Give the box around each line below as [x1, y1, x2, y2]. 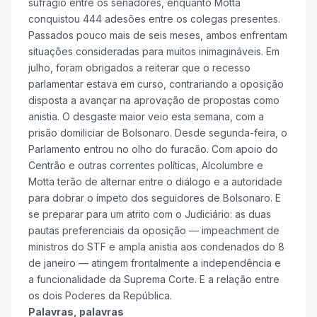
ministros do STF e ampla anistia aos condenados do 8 [28, 240, 284, 253]
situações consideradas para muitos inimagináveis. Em [28, 45, 279, 57]
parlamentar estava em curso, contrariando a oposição [28, 77, 284, 90]
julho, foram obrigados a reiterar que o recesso [28, 61, 250, 74]
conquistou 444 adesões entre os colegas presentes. [28, 12, 280, 25]
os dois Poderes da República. [28, 289, 172, 301]
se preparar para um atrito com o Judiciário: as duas [28, 207, 271, 220]
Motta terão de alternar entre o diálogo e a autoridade [28, 175, 282, 188]
